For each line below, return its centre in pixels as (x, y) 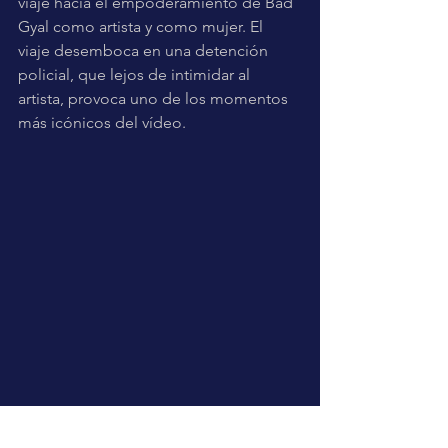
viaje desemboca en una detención (145, 50)
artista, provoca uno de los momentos (155, 98)
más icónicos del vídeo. (102, 122)
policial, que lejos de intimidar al (136, 74)
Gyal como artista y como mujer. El (142, 26)
